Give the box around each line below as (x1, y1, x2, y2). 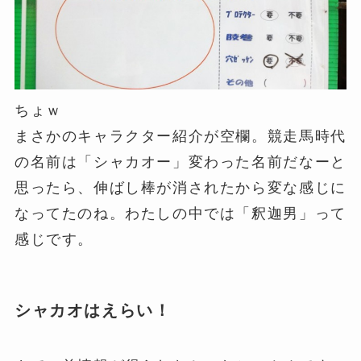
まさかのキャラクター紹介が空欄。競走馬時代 (14, 127, 346, 144)
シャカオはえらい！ (14, 301, 172, 319)
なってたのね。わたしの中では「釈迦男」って (14, 205, 346, 222)
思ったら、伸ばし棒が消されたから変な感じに (14, 179, 346, 196)
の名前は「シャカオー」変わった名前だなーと (14, 153, 346, 170)
